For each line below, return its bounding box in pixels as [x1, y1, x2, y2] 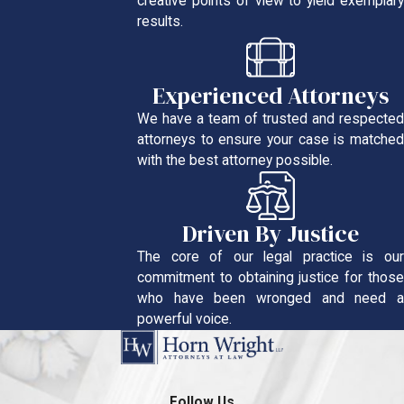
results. [137, 14, 184, 31]
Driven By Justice [182, 218, 360, 250]
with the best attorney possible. [137, 151, 334, 169]
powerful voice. [137, 311, 233, 328]
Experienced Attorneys [152, 79, 390, 111]
